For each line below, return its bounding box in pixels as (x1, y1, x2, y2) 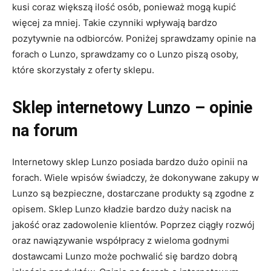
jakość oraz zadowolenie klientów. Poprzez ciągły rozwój (12, 218, 255, 230)
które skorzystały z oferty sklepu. (12, 64, 157, 76)
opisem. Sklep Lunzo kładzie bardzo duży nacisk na (12, 203, 231, 215)
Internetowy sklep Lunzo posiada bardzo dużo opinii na (12, 155, 247, 168)
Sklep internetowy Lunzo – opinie (12, 97, 252, 117)
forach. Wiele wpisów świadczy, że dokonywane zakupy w (12, 171, 259, 183)
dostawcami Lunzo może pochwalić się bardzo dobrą (12, 250, 237, 262)
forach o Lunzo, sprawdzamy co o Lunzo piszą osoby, (12, 48, 238, 60)
